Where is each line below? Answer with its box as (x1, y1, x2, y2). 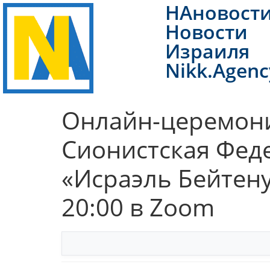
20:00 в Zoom (61, 190, 215, 224)
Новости (165, 19, 248, 45)
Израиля (165, 38, 250, 64)
